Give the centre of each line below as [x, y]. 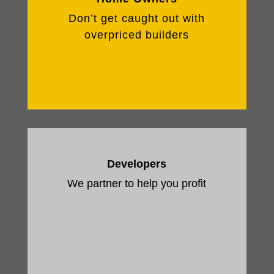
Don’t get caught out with [137, 18]
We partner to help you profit [137, 183]
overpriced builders [137, 35]
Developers [137, 164]
